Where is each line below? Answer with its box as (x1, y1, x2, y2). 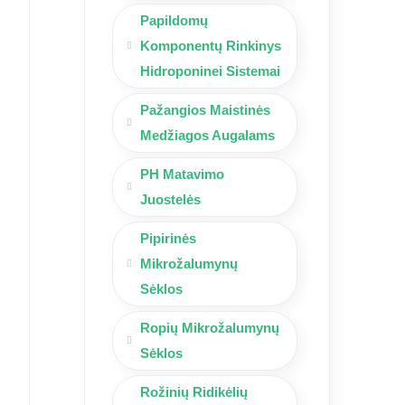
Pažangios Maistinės (140, 101, 270, 118)
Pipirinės (140, 230, 196, 246)
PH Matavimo (140, 165, 224, 182)
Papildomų (140, 12, 208, 28)
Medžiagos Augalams (140, 127, 275, 143)
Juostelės (140, 191, 201, 207)
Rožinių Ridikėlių (140, 383, 248, 400)
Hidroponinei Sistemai (140, 62, 280, 79)
